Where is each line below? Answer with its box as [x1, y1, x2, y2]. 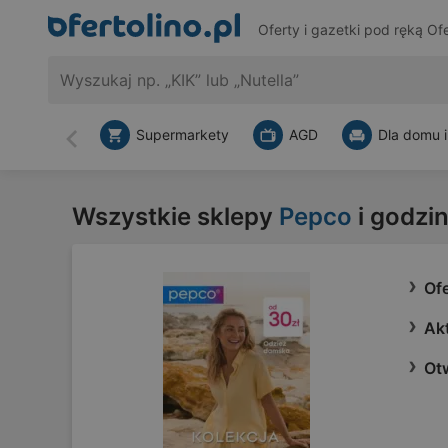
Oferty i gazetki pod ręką [257, 21, 427, 39]
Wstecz [70, 137, 126, 158]
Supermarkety [136, 126, 229, 143]
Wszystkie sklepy [72, 202, 279, 231]
